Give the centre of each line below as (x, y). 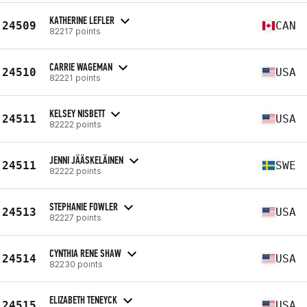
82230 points (76, 264)
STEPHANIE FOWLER (84, 206)
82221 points (75, 77)
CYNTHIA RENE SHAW (85, 253)
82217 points (75, 31)
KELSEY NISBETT (77, 113)
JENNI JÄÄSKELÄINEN (86, 160)
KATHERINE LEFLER (82, 20)
